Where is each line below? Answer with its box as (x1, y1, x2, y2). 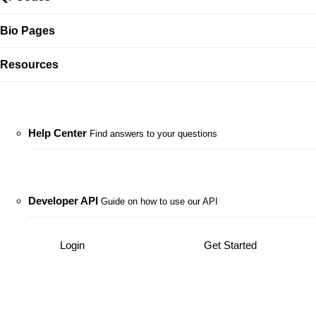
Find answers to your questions (90, 129, 217, 139)
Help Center (28, 127, 87, 139)
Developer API (28, 195, 98, 207)
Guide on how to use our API (101, 197, 218, 207)
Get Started (203, 239, 257, 251)
